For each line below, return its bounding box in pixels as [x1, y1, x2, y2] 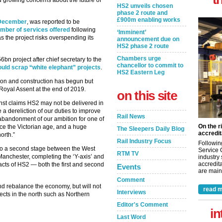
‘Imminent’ [117, 29, 146, 36]
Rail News [117, 113, 145, 120]
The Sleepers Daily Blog [117, 125, 184, 132]
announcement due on [117, 36, 179, 43]
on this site [117, 88, 177, 103]
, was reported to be [27, 18, 80, 25]
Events [117, 163, 141, 171]
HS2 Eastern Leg [117, 69, 165, 76]
